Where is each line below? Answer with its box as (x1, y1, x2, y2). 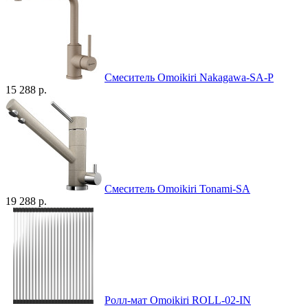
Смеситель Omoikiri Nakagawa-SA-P (104, 71, 274, 83)
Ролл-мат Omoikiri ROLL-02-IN (104, 294, 251, 306)
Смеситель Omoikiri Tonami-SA (104, 182, 250, 195)
